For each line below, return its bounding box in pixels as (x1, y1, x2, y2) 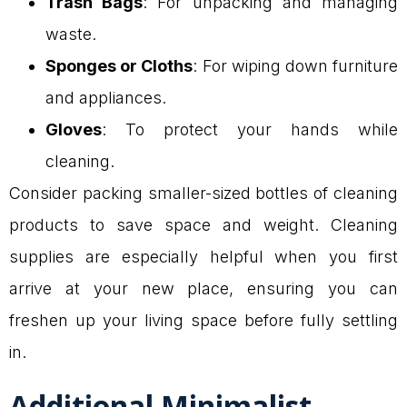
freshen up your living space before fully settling (9, 310, 398, 330)
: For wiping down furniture (193, 55, 399, 75)
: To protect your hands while (102, 119, 398, 139)
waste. (45, 24, 96, 44)
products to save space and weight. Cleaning (9, 214, 398, 234)
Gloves (45, 119, 102, 139)
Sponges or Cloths (45, 55, 194, 75)
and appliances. (45, 87, 166, 107)
